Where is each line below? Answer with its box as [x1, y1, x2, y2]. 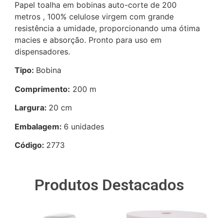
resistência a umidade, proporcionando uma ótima [15, 23, 200, 34]
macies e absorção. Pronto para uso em [15, 35, 162, 45]
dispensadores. [15, 47, 70, 57]
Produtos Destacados [34, 176, 184, 195]
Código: [15, 140, 46, 150]
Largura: [15, 103, 49, 113]
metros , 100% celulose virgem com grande [15, 12, 174, 22]
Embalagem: [15, 121, 64, 131]
